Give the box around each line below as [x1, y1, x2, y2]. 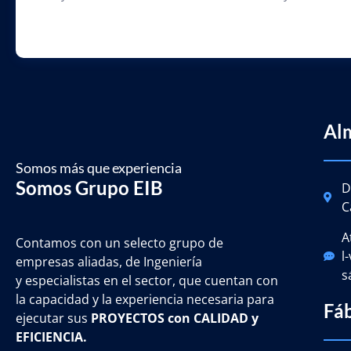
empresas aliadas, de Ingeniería [16, 253, 202, 271]
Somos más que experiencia [16, 159, 182, 177]
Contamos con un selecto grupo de [16, 234, 223, 252]
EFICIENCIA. [16, 328, 87, 346]
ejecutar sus [16, 309, 91, 327]
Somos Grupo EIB [16, 176, 163, 200]
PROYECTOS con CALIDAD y [91, 309, 259, 327]
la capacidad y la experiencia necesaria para [16, 291, 274, 309]
